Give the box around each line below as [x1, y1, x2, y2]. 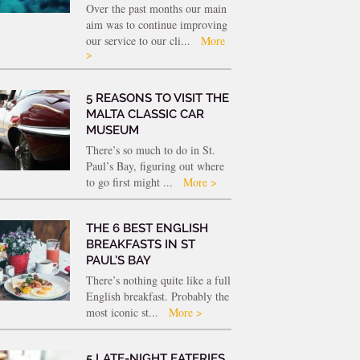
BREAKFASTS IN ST [85, 236, 195, 252]
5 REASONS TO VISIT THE [85, 90, 229, 105]
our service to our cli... [85, 32, 194, 48]
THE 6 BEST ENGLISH [85, 220, 208, 235]
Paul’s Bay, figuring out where [85, 157, 224, 174]
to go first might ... [85, 174, 176, 190]
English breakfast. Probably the [85, 288, 229, 304]
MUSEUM [85, 122, 139, 137]
